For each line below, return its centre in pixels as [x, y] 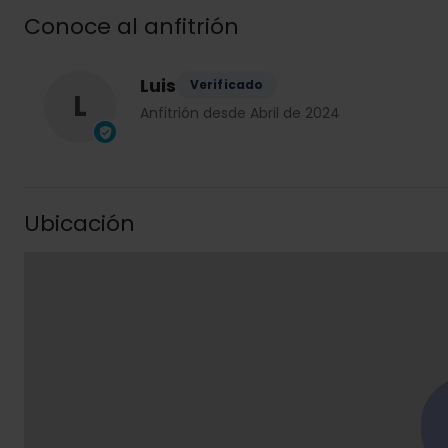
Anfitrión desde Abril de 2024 [240, 113]
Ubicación [79, 223]
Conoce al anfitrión [131, 26]
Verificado [227, 84]
